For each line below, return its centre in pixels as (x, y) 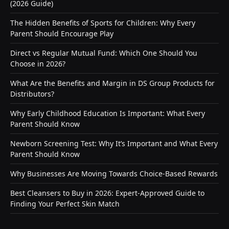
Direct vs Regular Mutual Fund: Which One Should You (104, 53)
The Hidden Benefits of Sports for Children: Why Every (103, 23)
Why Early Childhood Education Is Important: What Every (108, 113)
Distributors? (32, 94)
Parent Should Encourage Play (62, 34)
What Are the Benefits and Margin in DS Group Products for (112, 83)
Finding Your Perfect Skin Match (65, 204)
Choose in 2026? (38, 64)
